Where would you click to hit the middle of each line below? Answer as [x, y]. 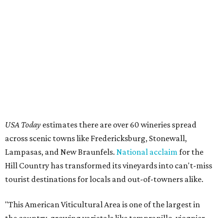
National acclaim [147, 152]
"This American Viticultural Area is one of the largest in [102, 205]
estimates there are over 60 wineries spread [119, 125]
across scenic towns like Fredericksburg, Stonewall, [96, 138]
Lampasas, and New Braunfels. [61, 152]
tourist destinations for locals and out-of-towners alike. [104, 179]
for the [191, 152]
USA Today [24, 125]
